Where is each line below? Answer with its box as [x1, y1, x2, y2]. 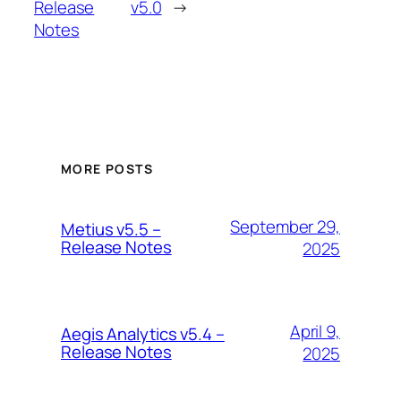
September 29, [230, 215, 340, 239]
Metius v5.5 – [61, 218, 161, 242]
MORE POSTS [61, 160, 153, 178]
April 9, [289, 320, 340, 344]
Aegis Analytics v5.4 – [61, 322, 225, 346]
